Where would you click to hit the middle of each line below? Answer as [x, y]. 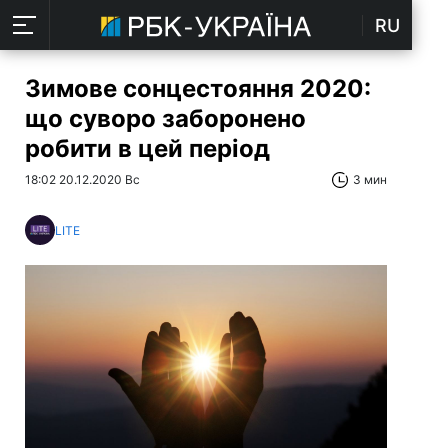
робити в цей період [147, 148]
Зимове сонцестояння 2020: [198, 88]
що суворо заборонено [165, 118]
